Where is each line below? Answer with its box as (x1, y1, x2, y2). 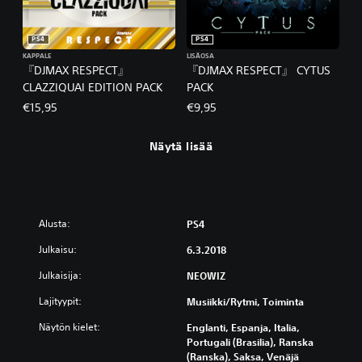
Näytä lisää (149, 138, 213, 154)
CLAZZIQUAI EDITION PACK (23, 80, 162, 95)
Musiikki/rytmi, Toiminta (187, 295, 304, 308)
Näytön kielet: (39, 320, 100, 334)
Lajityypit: (39, 294, 82, 308)
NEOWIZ (187, 269, 225, 282)
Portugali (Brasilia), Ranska (187, 335, 314, 348)
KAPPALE (23, 52, 51, 61)
